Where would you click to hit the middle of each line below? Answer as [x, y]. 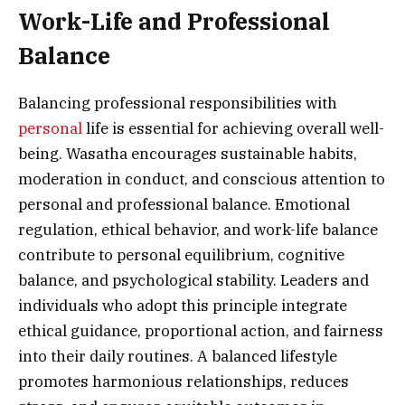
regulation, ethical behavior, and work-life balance [198, 229]
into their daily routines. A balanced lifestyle [178, 356]
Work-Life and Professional [174, 21]
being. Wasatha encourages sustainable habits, [188, 153]
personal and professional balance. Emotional [184, 204]
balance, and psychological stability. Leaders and [193, 280]
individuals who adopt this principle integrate [183, 305]
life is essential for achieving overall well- [235, 128]
